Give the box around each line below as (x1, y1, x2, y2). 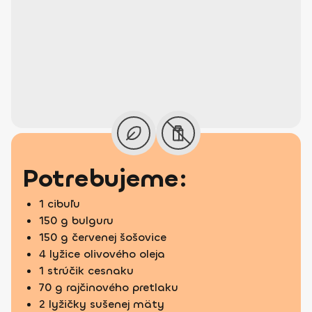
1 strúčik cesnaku (39, 263, 134, 278)
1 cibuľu (39, 196, 80, 211)
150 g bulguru (39, 213, 114, 228)
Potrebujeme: (22, 162, 187, 195)
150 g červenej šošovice (39, 230, 166, 244)
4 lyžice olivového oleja (39, 247, 165, 261)
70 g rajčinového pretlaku (39, 280, 178, 295)
